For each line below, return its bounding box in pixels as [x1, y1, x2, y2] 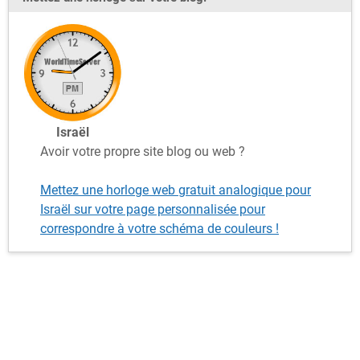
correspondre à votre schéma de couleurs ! [40, 220, 279, 236]
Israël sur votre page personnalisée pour [40, 201, 265, 217]
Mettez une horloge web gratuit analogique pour [40, 182, 311, 198]
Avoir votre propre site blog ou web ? [40, 143, 245, 159]
